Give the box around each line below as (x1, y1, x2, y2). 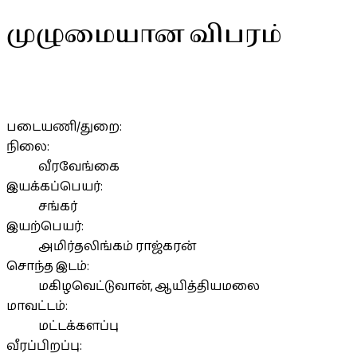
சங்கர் (38, 196, 77, 217)
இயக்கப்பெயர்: (6, 176, 103, 197)
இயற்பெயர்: (6, 216, 84, 237)
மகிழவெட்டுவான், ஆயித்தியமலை (38, 276, 260, 296)
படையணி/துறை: (6, 116, 122, 137)
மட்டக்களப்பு (38, 316, 119, 336)
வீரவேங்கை (38, 156, 120, 177)
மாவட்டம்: (6, 296, 68, 316)
